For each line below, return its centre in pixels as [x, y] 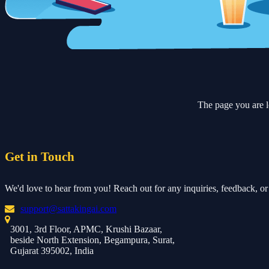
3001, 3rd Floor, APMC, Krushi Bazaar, [86, 229]
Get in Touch [40, 156]
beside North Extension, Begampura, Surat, [92, 240]
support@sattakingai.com [68, 208]
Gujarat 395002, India [52, 250]
